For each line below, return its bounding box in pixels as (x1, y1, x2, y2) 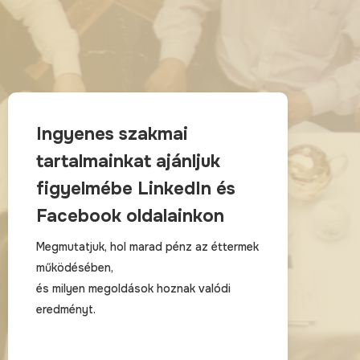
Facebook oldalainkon (35, 205, 224, 227)
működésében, (35, 260, 113, 275)
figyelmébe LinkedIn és (35, 178, 235, 200)
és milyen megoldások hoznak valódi (35, 281, 231, 296)
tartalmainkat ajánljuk (35, 150, 220, 173)
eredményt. (35, 302, 96, 317)
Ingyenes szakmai (35, 123, 188, 145)
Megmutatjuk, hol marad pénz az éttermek (35, 239, 259, 254)
